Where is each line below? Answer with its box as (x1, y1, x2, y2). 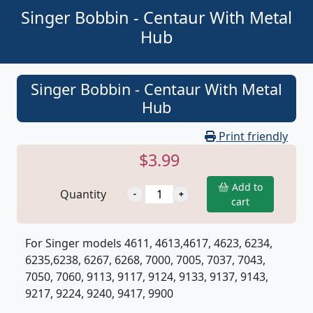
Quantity (60, 187, 106, 203)
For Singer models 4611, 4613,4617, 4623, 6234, (25, 235, 272, 252)
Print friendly (216, 129, 288, 145)
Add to (229, 180, 263, 194)
